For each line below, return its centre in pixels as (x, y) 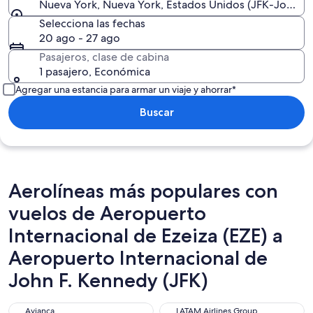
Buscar (156, 112)
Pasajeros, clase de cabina (104, 57)
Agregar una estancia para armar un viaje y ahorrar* (126, 89)
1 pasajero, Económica (95, 72)
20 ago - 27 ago (80, 38)
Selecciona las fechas (92, 23)
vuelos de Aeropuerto (107, 213)
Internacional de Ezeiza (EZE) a (146, 235)
